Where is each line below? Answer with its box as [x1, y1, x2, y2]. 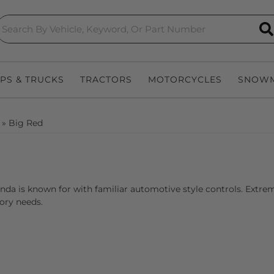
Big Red [9, 117, 43, 128]
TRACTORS [80, 74, 132, 85]
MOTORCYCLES [148, 74, 222, 85]
